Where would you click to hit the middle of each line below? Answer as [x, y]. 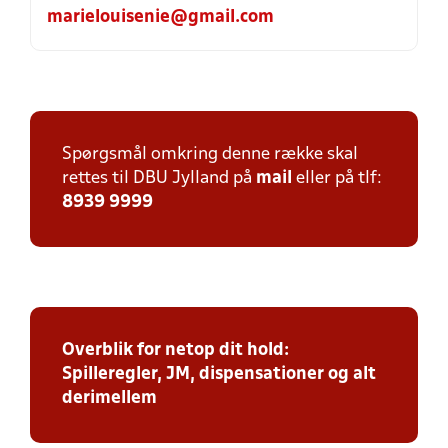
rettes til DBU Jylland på [159, 178]
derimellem [109, 398]
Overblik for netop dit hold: [175, 350]
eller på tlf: [337, 178]
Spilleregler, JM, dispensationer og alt [219, 374]
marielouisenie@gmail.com [160, 17]
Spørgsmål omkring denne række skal [210, 154]
